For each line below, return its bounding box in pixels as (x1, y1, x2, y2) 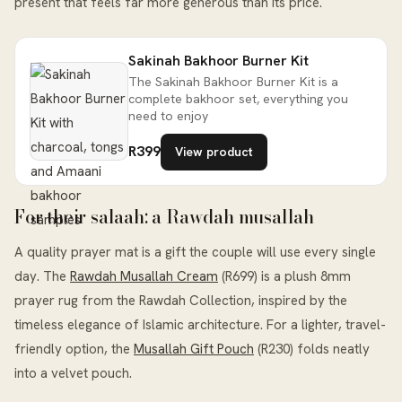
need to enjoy (128, 107, 208, 124)
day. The (14, 267, 70, 286)
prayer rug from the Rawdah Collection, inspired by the (14, 292, 347, 310)
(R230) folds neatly (254, 340, 370, 359)
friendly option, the (14, 340, 134, 359)
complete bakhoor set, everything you (128, 90, 348, 107)
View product (175, 143, 253, 160)
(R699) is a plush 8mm (218, 267, 351, 286)
